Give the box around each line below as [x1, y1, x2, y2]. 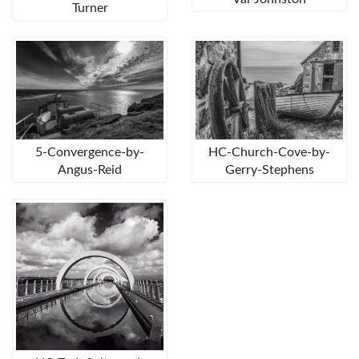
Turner [71, 2, 108, 15]
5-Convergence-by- [35, 146, 144, 159]
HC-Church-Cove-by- [208, 146, 330, 159]
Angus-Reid [58, 163, 122, 177]
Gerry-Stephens [224, 163, 314, 177]
